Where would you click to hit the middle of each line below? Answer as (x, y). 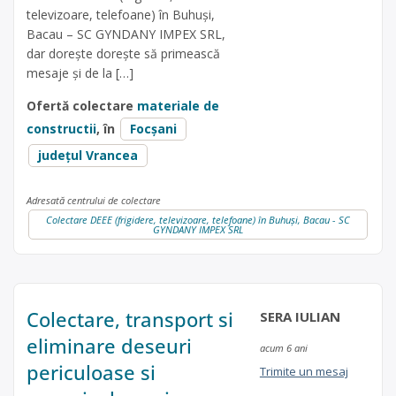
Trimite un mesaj (304, 371)
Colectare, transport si (130, 319)
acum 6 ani (283, 347)
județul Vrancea (88, 156)
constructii (61, 129)
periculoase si (91, 372)
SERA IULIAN (300, 316)
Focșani (153, 129)
